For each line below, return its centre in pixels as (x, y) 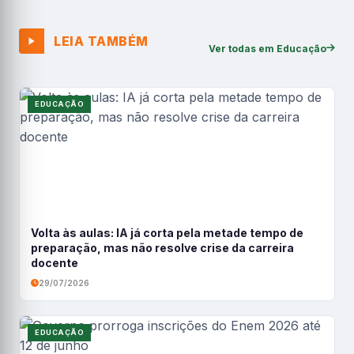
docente (55, 263)
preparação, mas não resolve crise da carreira (162, 248)
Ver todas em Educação (267, 48)
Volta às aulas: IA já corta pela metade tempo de (167, 233)
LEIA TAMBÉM (101, 41)
